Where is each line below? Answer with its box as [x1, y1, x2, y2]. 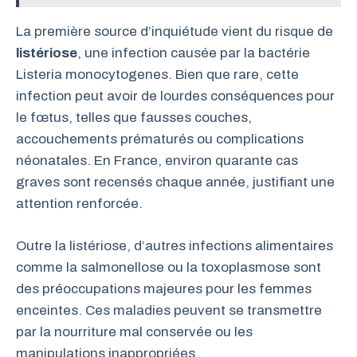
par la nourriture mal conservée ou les [16, 324, 253, 339]
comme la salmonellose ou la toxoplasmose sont [16, 259, 321, 275]
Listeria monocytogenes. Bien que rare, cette [16, 67, 299, 82]
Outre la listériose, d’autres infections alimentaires [16, 237, 333, 253]
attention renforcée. [16, 196, 143, 211]
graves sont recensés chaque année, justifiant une [16, 175, 335, 190]
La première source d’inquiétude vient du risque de [16, 24, 333, 39]
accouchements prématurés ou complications [16, 131, 304, 147]
